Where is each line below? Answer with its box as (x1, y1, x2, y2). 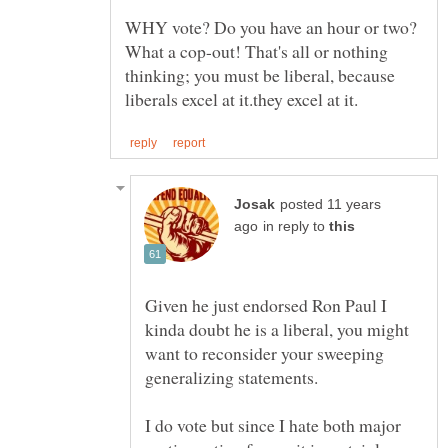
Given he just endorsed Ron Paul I (145, 293, 387, 318)
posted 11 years (280, 197, 381, 213)
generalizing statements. (145, 365, 318, 390)
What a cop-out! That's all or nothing (125, 38, 388, 63)
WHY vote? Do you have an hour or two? (125, 14, 417, 39)
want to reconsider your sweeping (145, 341, 384, 366)
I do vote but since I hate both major (145, 413, 401, 438)
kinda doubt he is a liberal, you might (145, 317, 409, 342)
